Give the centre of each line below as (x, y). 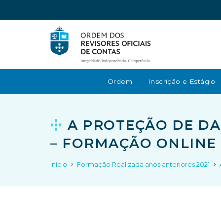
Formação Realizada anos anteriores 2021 (144, 165)
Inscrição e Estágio (182, 81)
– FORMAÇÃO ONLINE (133, 143)
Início (59, 165)
